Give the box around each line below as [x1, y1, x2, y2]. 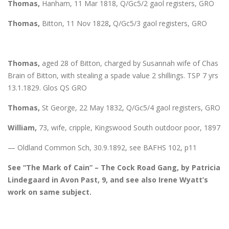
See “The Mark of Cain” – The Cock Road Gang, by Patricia [8, 162, 220, 172]
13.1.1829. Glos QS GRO [8, 82, 87, 93]
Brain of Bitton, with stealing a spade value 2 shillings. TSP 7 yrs [8, 70, 218, 80]
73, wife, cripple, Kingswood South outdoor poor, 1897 [37, 122, 220, 132]
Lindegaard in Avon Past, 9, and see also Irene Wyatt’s [8, 174, 208, 185]
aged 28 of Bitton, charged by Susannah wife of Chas [40, 58, 218, 68]
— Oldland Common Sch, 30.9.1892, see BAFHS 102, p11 [8, 142, 197, 152]
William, [8, 122, 37, 132]
